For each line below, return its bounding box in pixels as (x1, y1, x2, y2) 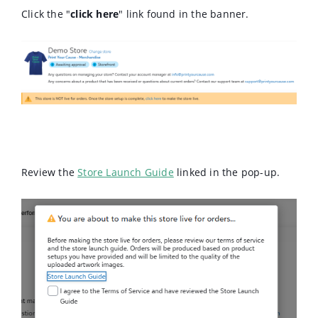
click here (70, 6, 119, 21)
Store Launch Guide (77, 165, 174, 180)
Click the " (21, 6, 71, 21)
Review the (21, 165, 78, 180)
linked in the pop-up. (173, 165, 280, 180)
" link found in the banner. (119, 6, 249, 21)
